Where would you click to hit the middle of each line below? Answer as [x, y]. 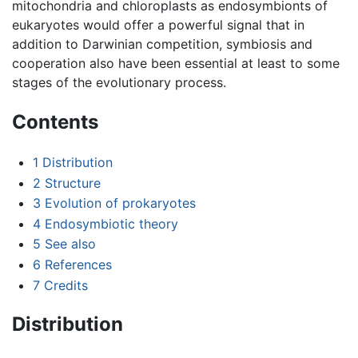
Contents [55, 122]
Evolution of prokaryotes [120, 203]
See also [70, 244]
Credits [66, 285]
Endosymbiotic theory [111, 223]
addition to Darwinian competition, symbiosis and [162, 44]
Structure [72, 183]
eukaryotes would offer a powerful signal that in [158, 25]
